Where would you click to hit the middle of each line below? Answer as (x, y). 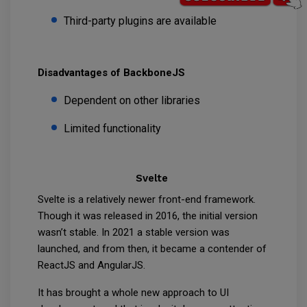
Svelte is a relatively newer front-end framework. (147, 200)
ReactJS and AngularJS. (93, 266)
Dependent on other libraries (133, 101)
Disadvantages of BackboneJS (113, 73)
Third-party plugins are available (142, 21)
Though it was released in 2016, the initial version (148, 216)
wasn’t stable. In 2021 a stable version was (134, 233)
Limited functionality (114, 129)
